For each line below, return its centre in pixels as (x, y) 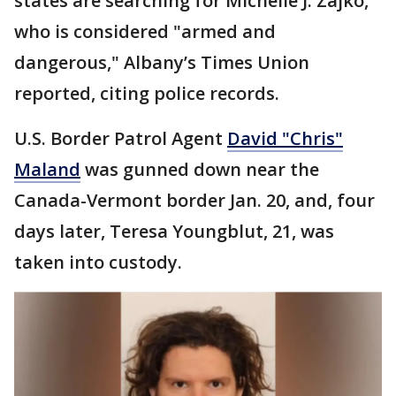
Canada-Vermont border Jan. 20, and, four (194, 200)
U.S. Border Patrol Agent (121, 138)
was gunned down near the (200, 169)
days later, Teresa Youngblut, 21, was (174, 231)
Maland (47, 169)
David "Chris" (285, 138)
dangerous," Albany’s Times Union (162, 62)
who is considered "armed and (145, 31)
